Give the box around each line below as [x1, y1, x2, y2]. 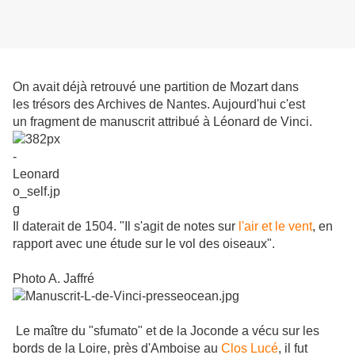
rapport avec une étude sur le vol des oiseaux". [13, 237, 275, 251]
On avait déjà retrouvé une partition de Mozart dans [13, 80, 299, 94]
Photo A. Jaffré [13, 272, 94, 286]
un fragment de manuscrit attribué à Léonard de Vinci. [13, 115, 312, 129]
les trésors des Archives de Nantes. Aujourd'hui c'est [13, 97, 305, 112]
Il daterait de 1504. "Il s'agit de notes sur [13, 219, 239, 234]
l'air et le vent [239, 219, 312, 234]
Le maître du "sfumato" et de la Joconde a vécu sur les [16, 324, 319, 338]
